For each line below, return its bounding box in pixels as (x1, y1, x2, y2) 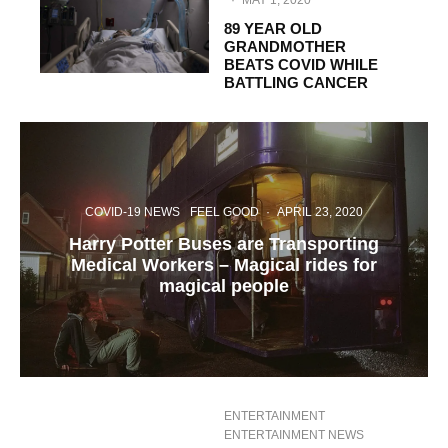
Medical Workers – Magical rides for (71, 254, 377, 275)
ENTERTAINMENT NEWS (224, 428, 364, 443)
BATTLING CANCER (224, 74, 368, 91)
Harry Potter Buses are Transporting (69, 233, 379, 254)
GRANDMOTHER (224, 38, 346, 55)
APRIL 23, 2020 (277, 204, 363, 219)
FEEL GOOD (190, 204, 259, 219)
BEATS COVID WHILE (224, 56, 378, 73)
